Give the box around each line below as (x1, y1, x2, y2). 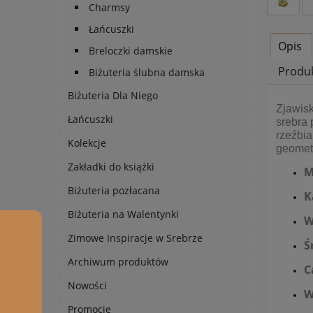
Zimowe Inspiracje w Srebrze (68, 231, 203, 245)
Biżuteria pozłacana (68, 184, 160, 198)
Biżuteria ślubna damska (89, 66, 205, 80)
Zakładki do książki (68, 160, 154, 174)
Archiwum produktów (68, 255, 168, 269)
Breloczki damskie (89, 44, 173, 58)
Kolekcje (68, 136, 106, 150)
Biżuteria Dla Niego (68, 89, 158, 103)
